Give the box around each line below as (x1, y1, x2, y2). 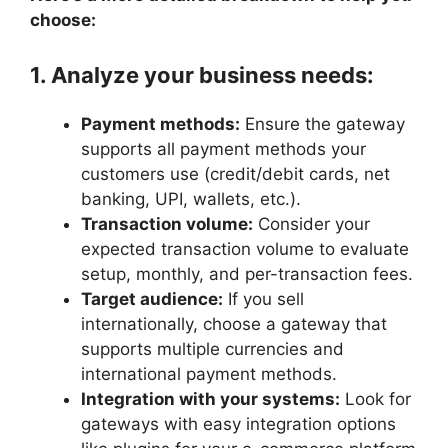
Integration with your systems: (81, 388, 340, 409)
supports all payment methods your (81, 138, 366, 159)
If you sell (223, 288, 304, 309)
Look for (340, 388, 411, 409)
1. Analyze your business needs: (30, 61, 374, 88)
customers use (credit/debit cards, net (81, 163, 390, 184)
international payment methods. (81, 363, 342, 384)
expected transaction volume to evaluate (81, 238, 409, 259)
